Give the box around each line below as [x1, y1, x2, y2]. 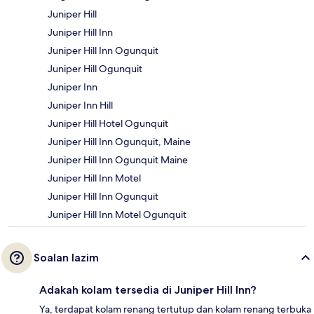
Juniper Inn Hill [48, 99, 113, 112]
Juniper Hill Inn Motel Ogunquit [48, 208, 186, 221]
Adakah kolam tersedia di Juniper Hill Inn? [39, 283, 257, 297]
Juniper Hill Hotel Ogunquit [48, 117, 168, 130]
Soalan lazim [34, 251, 99, 265]
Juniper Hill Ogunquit [48, 62, 142, 76]
